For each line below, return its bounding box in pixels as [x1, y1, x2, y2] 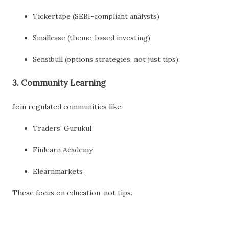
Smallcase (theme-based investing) [33, 33, 150, 43]
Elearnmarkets [33, 166, 83, 176]
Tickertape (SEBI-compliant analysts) [33, 12, 159, 21]
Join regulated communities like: [12, 102, 123, 111]
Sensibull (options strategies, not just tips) [33, 55, 178, 64]
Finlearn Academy [33, 145, 93, 154]
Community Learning [21, 78, 106, 88]
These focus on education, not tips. [12, 188, 132, 197]
